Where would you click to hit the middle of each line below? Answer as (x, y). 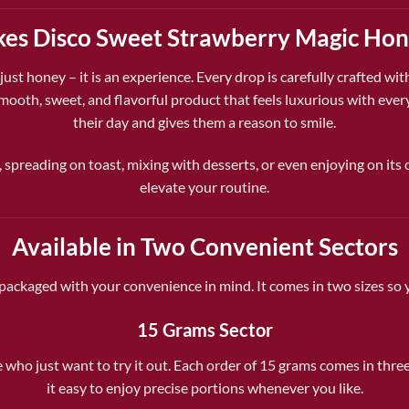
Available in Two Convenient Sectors (204, 246)
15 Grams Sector (204, 330)
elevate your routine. (204, 186)
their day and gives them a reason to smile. (204, 122)
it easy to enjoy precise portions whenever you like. (204, 388)
